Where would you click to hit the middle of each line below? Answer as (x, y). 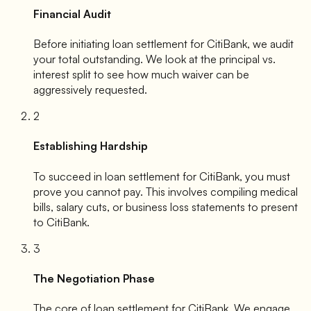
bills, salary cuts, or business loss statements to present (166, 207)
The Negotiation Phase (94, 279)
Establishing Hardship (91, 146)
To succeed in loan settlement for (116, 176)
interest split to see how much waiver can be (141, 75)
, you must (265, 176)
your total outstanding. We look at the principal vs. (154, 59)
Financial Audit (72, 14)
